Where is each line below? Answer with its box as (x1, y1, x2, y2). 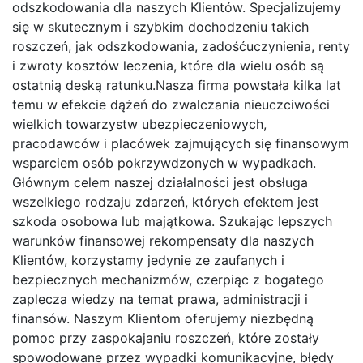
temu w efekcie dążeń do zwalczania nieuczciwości (12, 96, 330, 113)
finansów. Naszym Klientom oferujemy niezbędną (12, 310, 314, 327)
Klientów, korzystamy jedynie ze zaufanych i (12, 251, 284, 268)
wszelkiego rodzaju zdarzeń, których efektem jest (12, 193, 319, 210)
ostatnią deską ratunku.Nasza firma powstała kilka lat (12, 76, 341, 93)
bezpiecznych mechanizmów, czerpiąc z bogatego (12, 271, 324, 288)
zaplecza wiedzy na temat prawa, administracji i (12, 290, 308, 307)
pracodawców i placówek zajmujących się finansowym (12, 135, 349, 152)
